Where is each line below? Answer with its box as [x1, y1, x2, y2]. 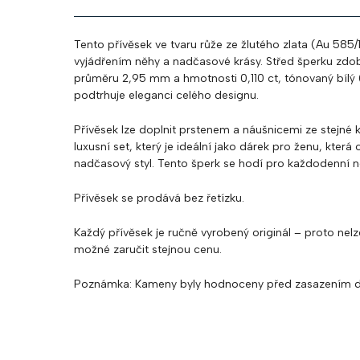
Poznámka [74, 277, 129, 291]
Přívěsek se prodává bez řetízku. [74, 191, 244, 205]
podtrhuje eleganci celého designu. [74, 88, 259, 102]
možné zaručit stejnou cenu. [74, 243, 222, 256]
